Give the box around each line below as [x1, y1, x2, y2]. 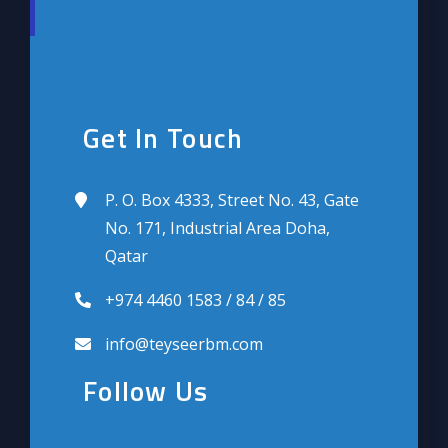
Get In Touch [83, 116, 244, 159]
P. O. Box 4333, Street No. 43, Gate [105, 188, 359, 211]
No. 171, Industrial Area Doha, [105, 216, 330, 239]
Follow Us [83, 369, 209, 412]
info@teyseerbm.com [105, 332, 263, 355]
